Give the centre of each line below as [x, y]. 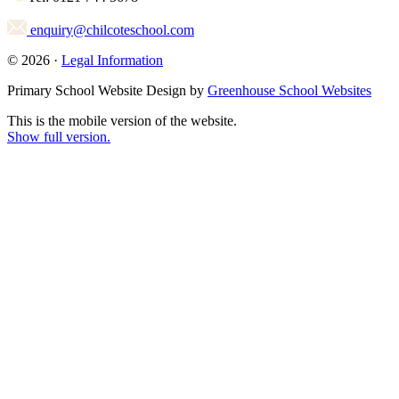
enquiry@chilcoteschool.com [110, 30]
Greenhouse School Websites [289, 91]
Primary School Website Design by [107, 91]
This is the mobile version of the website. [122, 121]
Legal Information [112, 61]
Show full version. [59, 137]
